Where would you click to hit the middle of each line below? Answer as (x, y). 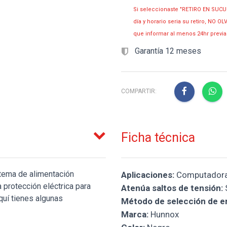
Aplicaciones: (148, 175)
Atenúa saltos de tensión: (172, 188)
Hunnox (164, 214)
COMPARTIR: (139, 91)
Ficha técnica (158, 137)
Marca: (135, 214)
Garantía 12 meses (167, 51)
